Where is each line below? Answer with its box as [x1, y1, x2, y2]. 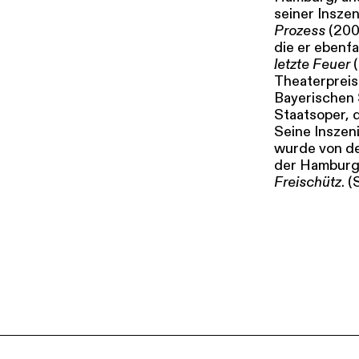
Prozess [274, 21, 325, 39]
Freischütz [274, 172, 341, 191]
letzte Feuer [274, 54, 350, 73]
